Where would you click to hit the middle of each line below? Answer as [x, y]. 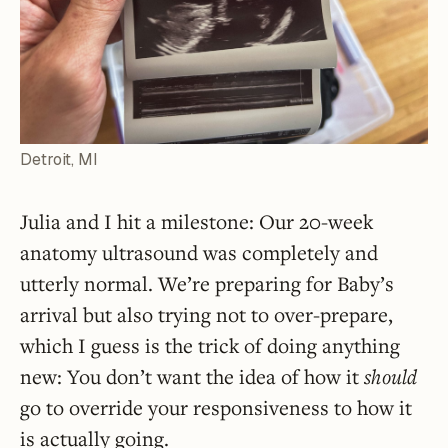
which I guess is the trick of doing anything [210, 345]
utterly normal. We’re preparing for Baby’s [207, 283]
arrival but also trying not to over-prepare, [206, 314]
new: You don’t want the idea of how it [192, 376]
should [390, 376]
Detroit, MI [59, 159]
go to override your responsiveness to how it [216, 407]
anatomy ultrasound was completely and [199, 252]
